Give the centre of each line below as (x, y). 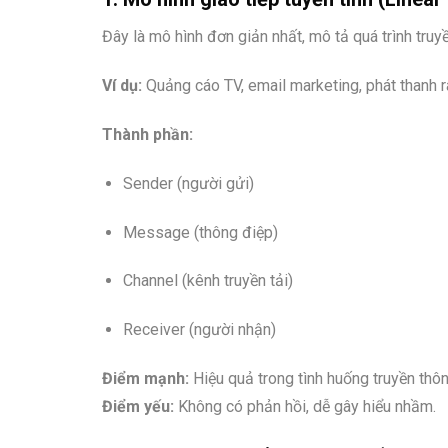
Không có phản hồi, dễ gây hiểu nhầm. (305, 406)
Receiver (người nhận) (199, 330)
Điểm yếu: (138, 406)
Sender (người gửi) (188, 183)
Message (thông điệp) (200, 232)
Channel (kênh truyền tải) (207, 281)
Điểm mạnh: (145, 378)
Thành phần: (147, 134)
